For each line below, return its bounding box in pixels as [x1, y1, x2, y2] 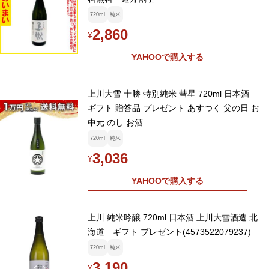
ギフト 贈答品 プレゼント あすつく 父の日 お [88, 103, 259, 113]
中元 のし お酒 [88, 118, 143, 128]
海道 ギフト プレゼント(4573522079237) [88, 227, 251, 237]
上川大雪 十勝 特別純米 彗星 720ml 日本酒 [88, 89, 249, 99]
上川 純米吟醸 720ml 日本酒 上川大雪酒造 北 [88, 213, 258, 223]
